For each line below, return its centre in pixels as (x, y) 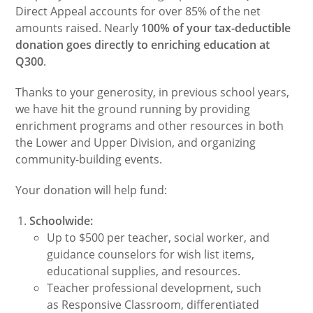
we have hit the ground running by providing (133, 109)
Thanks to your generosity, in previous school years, (153, 92)
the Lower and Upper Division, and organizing (136, 143)
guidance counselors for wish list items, (151, 254)
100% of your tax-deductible (216, 28)
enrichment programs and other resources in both (150, 126)
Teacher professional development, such (154, 288)
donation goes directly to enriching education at (143, 45)
